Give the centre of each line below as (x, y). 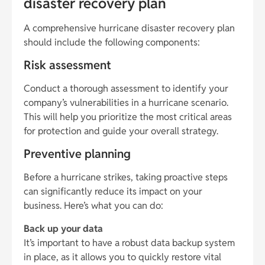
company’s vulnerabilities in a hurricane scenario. (126, 102)
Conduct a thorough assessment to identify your (126, 88)
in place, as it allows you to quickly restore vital (122, 257)
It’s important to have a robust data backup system (129, 243)
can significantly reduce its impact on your (113, 192)
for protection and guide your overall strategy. (121, 131)
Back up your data (63, 228)
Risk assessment (67, 65)
